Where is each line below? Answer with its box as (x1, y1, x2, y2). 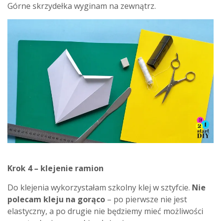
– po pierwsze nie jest (105, 193, 187, 205)
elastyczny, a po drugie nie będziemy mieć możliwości (7, 205, 203, 217)
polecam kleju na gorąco (7, 193, 105, 205)
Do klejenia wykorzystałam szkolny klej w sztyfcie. (7, 182, 192, 193)
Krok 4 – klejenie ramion (7, 162, 104, 174)
